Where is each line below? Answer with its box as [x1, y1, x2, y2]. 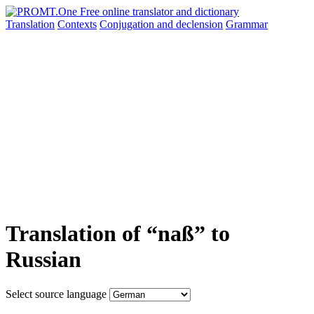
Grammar [226, 18, 268, 30]
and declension [157, 18, 223, 30]
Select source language [6, 287, 107, 300]
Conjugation [100, 18, 157, 30]
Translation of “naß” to [6, 221, 230, 247]
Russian [6, 247, 81, 273]
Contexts [57, 18, 97, 30]
